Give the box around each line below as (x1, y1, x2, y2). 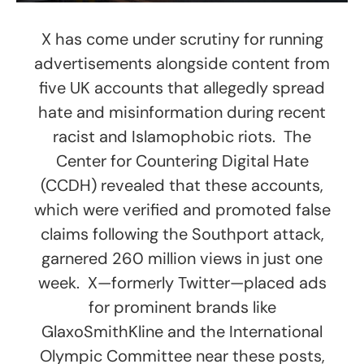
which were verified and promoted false (33, 199, 331, 221)
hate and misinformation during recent (38, 102, 326, 123)
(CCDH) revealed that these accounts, (41, 175, 323, 197)
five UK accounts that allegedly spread (39, 77, 325, 99)
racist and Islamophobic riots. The (53, 126, 311, 148)
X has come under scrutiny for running (41, 28, 323, 50)
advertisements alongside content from (34, 53, 330, 75)
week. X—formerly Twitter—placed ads (37, 272, 327, 294)
